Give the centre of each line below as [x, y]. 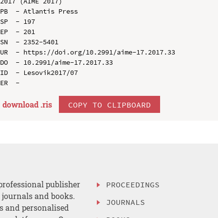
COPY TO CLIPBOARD [109, 104]
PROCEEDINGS [133, 185]
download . [22, 104]
